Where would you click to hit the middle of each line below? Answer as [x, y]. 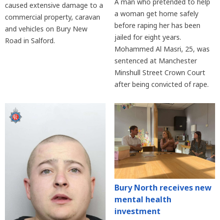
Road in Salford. [30, 40]
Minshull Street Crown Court [160, 72]
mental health [143, 200]
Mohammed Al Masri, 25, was [162, 49]
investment [137, 211]
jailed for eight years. [148, 37]
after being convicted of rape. [161, 84]
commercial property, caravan [53, 17]
